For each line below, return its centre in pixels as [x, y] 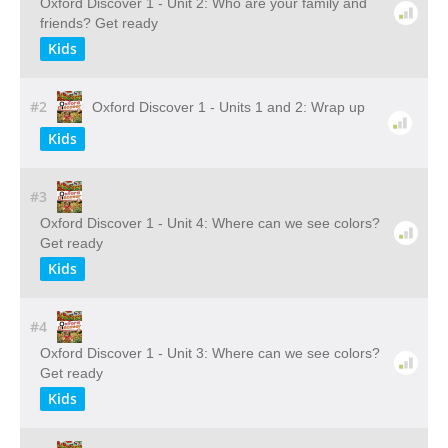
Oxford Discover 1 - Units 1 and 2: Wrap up [228, 107]
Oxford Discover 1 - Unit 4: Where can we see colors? [210, 223]
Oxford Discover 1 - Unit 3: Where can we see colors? [210, 353]
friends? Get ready [99, 23]
